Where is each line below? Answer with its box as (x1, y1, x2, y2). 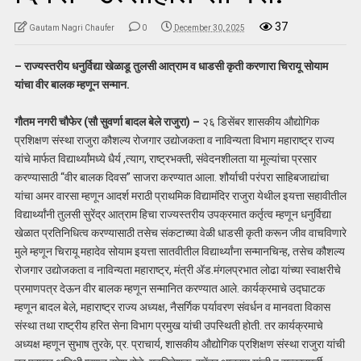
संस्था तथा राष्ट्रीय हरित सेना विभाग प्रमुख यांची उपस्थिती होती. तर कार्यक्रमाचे (14, 318, 323, 332)
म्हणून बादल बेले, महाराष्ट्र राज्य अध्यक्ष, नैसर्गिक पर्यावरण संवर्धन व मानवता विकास (14, 300, 330, 313)
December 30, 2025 (173, 23, 245, 32)
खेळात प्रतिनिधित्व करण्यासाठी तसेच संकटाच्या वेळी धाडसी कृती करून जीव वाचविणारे (14, 226, 346, 239)
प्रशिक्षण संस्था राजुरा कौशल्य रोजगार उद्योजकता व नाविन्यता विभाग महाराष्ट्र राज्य (14, 133, 334, 147)
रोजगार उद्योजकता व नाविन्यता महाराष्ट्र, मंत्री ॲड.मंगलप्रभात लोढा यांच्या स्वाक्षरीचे (14, 263, 341, 276)
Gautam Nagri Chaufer (28, 23, 114, 32)
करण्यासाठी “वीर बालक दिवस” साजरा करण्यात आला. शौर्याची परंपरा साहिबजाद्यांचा (14, 170, 329, 184)
